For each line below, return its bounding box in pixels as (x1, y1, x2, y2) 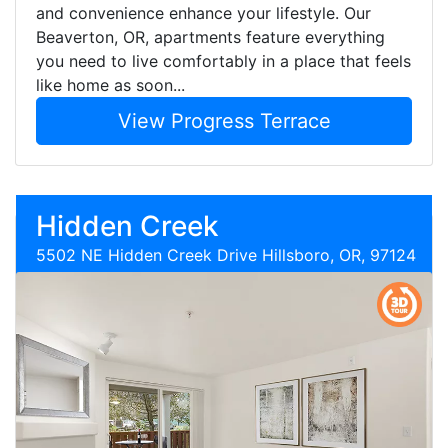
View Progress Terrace (117, 109, 331, 133)
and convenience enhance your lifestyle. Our (36, 3, 371, 23)
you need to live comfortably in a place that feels (36, 51, 411, 71)
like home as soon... (36, 75, 185, 95)
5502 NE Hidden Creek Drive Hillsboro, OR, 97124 (36, 245, 416, 265)
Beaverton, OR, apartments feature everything (36, 27, 385, 47)
